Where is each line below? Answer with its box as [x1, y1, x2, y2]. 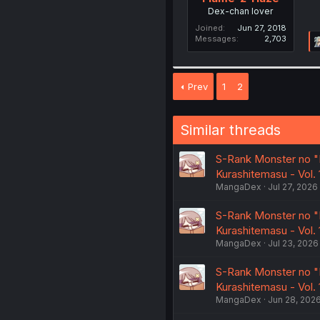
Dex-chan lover [208, 5, 274, 16]
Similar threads [179, 121, 281, 139]
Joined [194, 22, 223, 33]
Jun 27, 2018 [236, 22, 286, 33]
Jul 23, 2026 [267, 237, 319, 249]
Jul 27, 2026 [267, 181, 318, 192]
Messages [194, 33, 236, 44]
